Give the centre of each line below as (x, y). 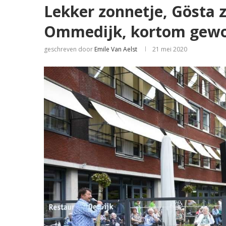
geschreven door (69, 49)
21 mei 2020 (170, 49)
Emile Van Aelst (116, 49)
